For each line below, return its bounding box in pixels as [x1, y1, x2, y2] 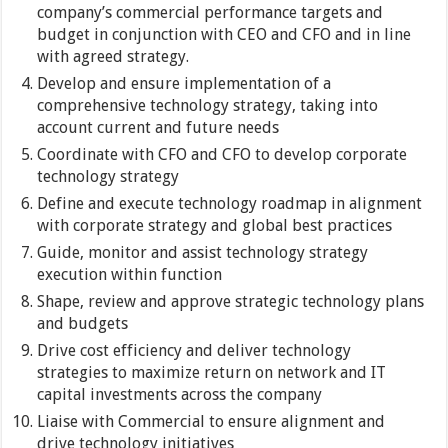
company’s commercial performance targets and [37, 3, 384, 23]
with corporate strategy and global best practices [37, 216, 393, 236]
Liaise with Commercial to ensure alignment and [37, 412, 386, 432]
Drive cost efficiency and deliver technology [37, 341, 352, 361]
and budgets [37, 314, 129, 334]
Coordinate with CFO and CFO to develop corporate [37, 145, 408, 165]
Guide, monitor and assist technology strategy [37, 243, 369, 263]
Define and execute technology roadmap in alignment [37, 194, 423, 214]
